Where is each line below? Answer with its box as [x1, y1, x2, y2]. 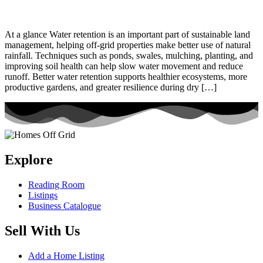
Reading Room [28, 179, 85, 190]
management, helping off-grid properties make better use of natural [5, 39, 251, 50]
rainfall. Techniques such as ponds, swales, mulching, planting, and [5, 50, 253, 60]
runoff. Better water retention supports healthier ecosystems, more [5, 71, 247, 82]
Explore [5, 151, 53, 167]
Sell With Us [5, 222, 80, 238]
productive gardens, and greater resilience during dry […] [5, 82, 217, 92]
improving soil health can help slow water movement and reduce [5, 60, 243, 71]
